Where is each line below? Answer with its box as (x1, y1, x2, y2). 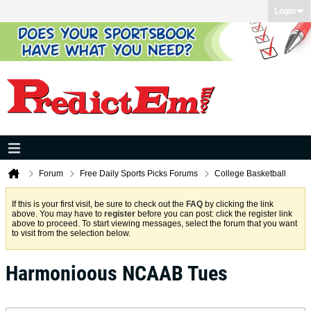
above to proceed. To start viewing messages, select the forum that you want (12, 219, 297, 228)
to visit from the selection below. (12, 228, 131, 238)
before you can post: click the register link (135, 209, 292, 219)
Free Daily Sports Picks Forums (80, 169, 198, 178)
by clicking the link (203, 199, 274, 209)
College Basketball (215, 169, 286, 178)
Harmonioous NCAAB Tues (6, 261, 228, 285)
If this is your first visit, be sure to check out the (12, 199, 186, 209)
